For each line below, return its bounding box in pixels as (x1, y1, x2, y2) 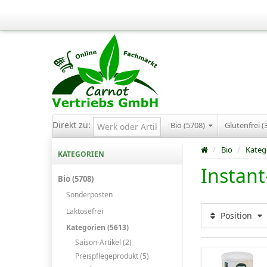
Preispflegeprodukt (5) (74, 251, 149, 262)
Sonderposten (66, 190, 113, 200)
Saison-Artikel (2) (74, 237, 132, 247)
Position (218, 210, 254, 221)
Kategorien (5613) (66, 222, 129, 232)
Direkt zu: (52, 119, 93, 131)
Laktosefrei (66, 206, 104, 216)
